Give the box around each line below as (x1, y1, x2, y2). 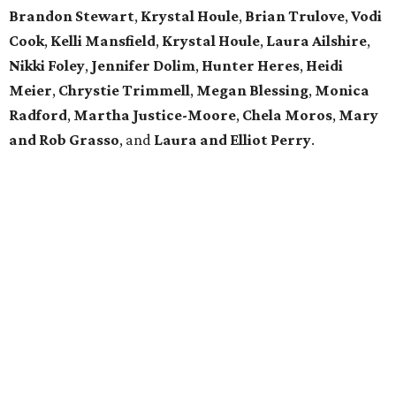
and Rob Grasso (9, 131, 119, 149)
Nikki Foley (9, 57, 85, 75)
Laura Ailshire (266, 32, 367, 50)
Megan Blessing (196, 81, 308, 100)
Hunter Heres (202, 57, 300, 75)
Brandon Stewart (9, 7, 134, 26)
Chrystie (58, 81, 119, 100)
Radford (9, 106, 67, 125)
